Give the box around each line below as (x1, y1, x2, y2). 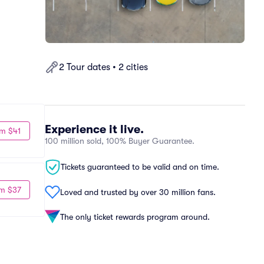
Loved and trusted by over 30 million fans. (60, 187, 216, 197)
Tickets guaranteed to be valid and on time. (61, 162, 219, 171)
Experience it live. (45, 123, 144, 136)
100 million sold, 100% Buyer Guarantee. (45, 136, 194, 146)
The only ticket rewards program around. (60, 212, 210, 222)
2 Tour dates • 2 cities (59, 62, 148, 72)
